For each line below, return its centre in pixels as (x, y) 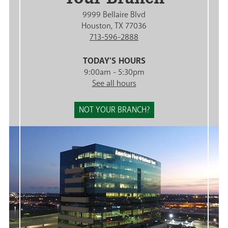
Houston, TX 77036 (114, 26)
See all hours (114, 84)
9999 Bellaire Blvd (114, 15)
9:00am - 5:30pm (114, 73)
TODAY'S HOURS (114, 61)
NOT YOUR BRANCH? (114, 110)
